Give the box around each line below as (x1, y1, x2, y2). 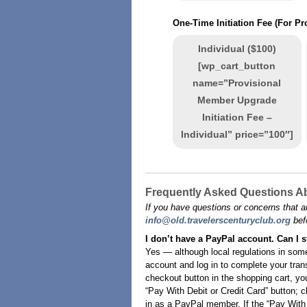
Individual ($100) (197, 43, 276, 54)
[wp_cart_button (198, 60, 276, 71)
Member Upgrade (197, 95, 277, 106)
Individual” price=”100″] (180, 129, 293, 140)
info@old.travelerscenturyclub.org (145, 215, 291, 225)
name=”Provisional (193, 77, 282, 88)
